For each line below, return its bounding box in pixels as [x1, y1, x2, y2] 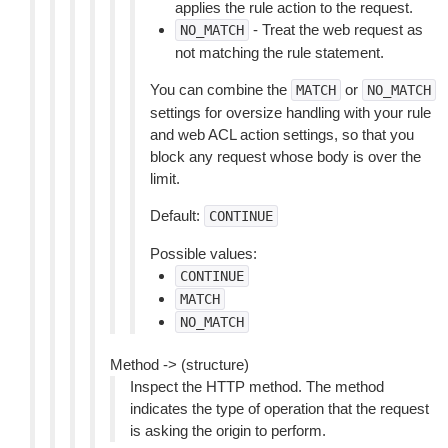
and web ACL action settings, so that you [150, 126, 414, 143]
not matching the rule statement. [175, 44, 384, 61]
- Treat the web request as [249, 21, 423, 38]
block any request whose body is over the [150, 148, 421, 165]
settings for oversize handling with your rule [150, 104, 431, 121]
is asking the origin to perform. [130, 422, 326, 439]
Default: [150, 207, 204, 224]
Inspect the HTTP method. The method [130, 378, 384, 395]
